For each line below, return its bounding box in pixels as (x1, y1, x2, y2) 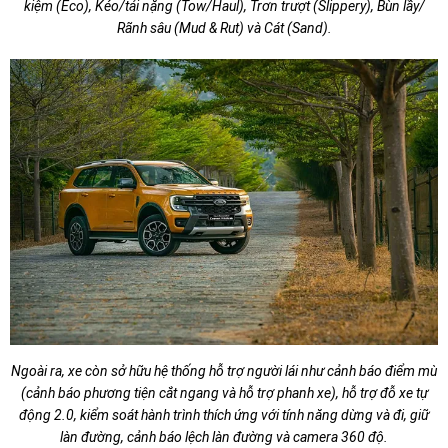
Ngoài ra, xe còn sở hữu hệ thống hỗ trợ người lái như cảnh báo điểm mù (11, 362, 437, 379)
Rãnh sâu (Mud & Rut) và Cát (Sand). (116, 20, 332, 37)
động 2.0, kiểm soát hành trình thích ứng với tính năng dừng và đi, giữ (19, 406, 429, 423)
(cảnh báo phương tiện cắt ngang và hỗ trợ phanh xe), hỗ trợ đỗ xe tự (20, 384, 428, 401)
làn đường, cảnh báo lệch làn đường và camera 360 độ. (60, 428, 388, 445)
